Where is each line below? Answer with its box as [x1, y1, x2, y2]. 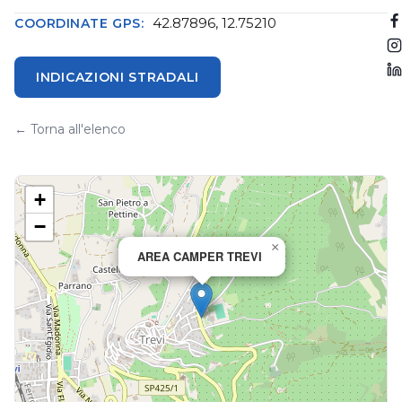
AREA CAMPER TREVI [137, 248, 262, 265]
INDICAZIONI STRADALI [36, 69, 199, 85]
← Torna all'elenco [14, 121, 126, 137]
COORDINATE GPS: [14, 15, 144, 31]
